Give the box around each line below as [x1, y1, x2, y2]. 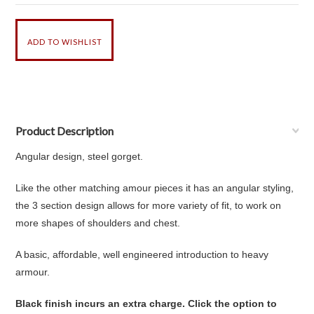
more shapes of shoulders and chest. [15, 217, 181, 228]
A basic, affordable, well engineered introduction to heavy [15, 249, 269, 260]
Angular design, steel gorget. [15, 151, 144, 162]
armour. [15, 266, 50, 278]
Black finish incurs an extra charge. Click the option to [15, 298, 278, 309]
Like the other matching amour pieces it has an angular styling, [15, 182, 294, 193]
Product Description [15, 124, 114, 137]
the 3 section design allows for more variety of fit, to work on [15, 200, 282, 211]
